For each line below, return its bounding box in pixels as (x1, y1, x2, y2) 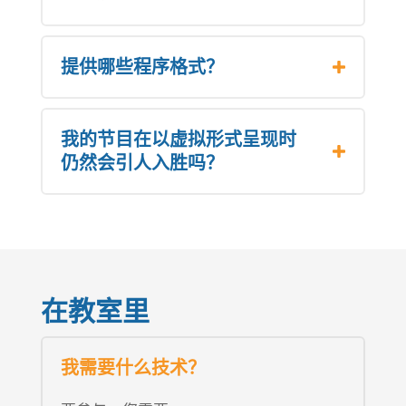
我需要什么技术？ (60, 356, 206, 379)
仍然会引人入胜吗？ (60, 151, 224, 174)
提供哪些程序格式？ (60, 55, 224, 78)
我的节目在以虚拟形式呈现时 (60, 128, 296, 150)
